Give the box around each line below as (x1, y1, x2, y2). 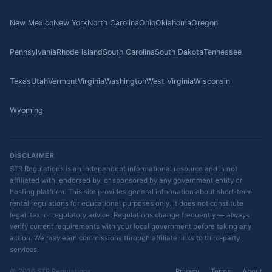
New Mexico (10, 18, 53, 27)
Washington (104, 76, 146, 86)
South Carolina (103, 47, 155, 56)
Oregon (191, 18, 218, 27)
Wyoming (10, 106, 43, 115)
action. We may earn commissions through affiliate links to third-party (10, 234, 240, 242)
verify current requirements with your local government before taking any (10, 222, 251, 231)
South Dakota (155, 47, 203, 56)
